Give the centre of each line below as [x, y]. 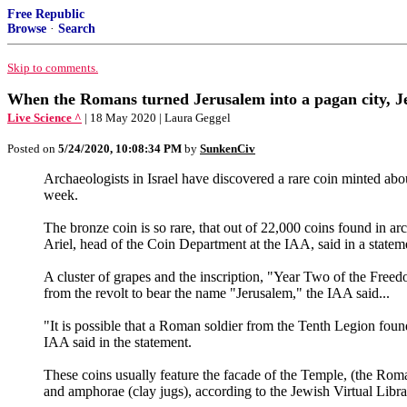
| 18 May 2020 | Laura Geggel [158, 118]
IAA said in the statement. [118, 342]
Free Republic [46, 14]
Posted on [33, 149]
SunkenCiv [228, 149]
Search [77, 29]
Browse [27, 29]
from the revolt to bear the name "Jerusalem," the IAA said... [217, 293]
